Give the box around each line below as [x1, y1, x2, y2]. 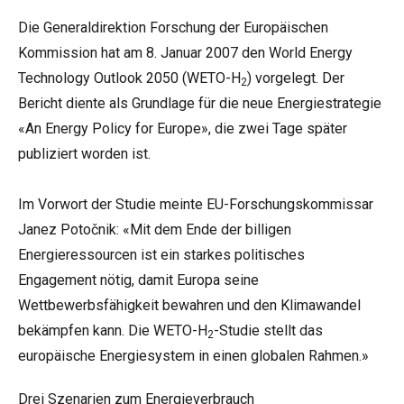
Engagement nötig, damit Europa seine [18, 271, 259, 289]
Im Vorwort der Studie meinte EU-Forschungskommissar [18, 196, 373, 213]
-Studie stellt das [214, 322, 323, 339]
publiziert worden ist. [18, 145, 151, 162]
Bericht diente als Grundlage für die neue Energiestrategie [18, 95, 381, 112]
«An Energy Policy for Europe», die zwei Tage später [18, 120, 347, 137]
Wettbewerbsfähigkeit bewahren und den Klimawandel [18, 297, 361, 314]
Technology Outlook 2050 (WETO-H [18, 69, 241, 87]
